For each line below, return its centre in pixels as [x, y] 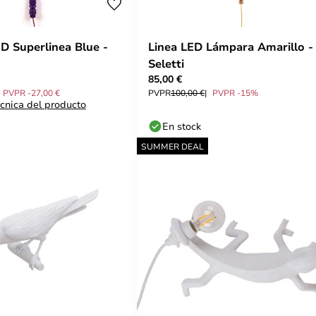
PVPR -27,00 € [31, 92]
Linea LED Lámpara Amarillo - [231, 47]
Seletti [166, 63]
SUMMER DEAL [172, 146]
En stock [182, 126]
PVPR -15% [235, 92]
